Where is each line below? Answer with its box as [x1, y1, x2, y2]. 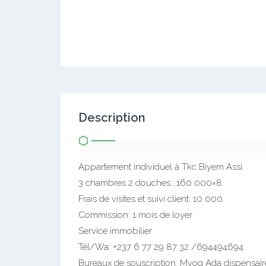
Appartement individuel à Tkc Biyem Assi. [78, 161, 244, 172]
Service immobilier [78, 226, 152, 236]
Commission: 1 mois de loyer [78, 210, 192, 220]
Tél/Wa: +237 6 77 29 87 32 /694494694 [78, 242, 243, 252]
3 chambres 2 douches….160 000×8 [78, 178, 222, 188]
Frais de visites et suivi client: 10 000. [78, 194, 224, 204]
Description [78, 110, 145, 125]
